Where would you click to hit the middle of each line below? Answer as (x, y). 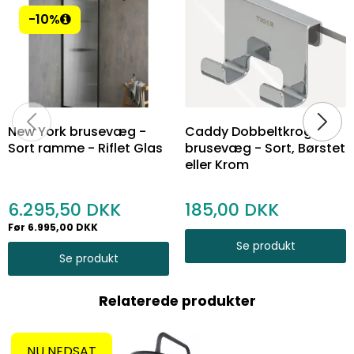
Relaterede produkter (177, 301)
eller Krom (217, 164)
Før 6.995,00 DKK (53, 227)
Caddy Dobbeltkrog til (256, 131)
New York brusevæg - (77, 131)
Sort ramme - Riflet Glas (85, 148)
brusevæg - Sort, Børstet (265, 148)
